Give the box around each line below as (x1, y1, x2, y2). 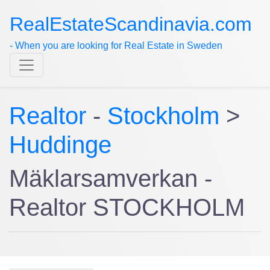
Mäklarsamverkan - (9, 165, 212, 192)
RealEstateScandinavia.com (10, 13, 252, 35)
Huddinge (9, 131, 111, 158)
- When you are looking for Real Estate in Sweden (10, 40, 222, 51)
